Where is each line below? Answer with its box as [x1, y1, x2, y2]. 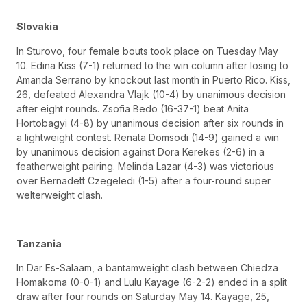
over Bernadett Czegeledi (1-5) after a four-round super [16, 174, 271, 186]
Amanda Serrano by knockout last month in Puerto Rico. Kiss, [16, 73, 291, 86]
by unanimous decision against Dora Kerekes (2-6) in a [16, 145, 265, 158]
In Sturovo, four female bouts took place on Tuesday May [16, 45, 278, 57]
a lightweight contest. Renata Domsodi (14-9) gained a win [16, 131, 279, 143]
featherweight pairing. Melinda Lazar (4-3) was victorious [16, 160, 274, 172]
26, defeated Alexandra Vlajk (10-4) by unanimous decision [16, 88, 286, 100]
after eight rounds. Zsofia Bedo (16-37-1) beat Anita [16, 102, 249, 114]
